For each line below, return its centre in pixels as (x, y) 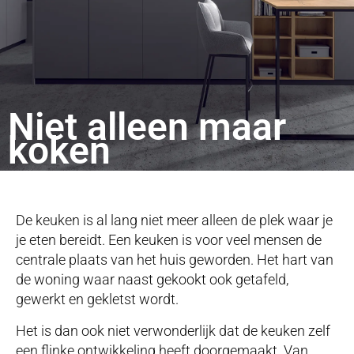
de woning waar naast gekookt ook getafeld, (152, 280)
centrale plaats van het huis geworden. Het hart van (175, 260)
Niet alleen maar (147, 127)
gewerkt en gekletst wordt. (97, 299)
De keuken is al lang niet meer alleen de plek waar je (174, 220)
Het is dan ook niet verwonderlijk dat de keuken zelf (173, 330)
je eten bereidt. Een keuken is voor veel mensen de (169, 240)
